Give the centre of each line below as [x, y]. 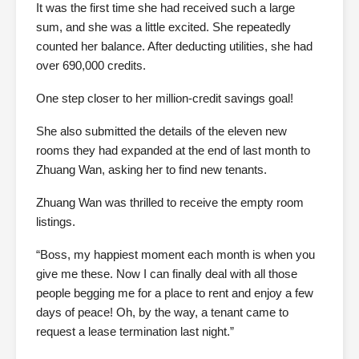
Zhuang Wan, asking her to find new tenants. [151, 170]
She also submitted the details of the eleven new [161, 131]
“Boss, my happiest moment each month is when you [175, 255]
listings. [56, 222]
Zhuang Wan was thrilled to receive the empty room [170, 203]
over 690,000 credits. [91, 66]
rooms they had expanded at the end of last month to [173, 151]
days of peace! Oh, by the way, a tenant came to [162, 313]
